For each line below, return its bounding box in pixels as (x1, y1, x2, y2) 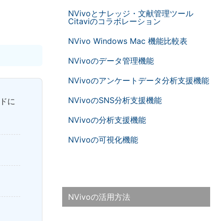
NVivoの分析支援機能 (68, 115, 146, 125)
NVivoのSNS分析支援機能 (68, 95, 162, 106)
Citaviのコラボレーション (68, 16, 161, 27)
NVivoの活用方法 (68, 192, 130, 202)
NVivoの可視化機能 (68, 135, 138, 145)
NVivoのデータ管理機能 (68, 56, 154, 66)
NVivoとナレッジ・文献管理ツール (68, 8, 193, 19)
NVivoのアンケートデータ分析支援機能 (68, 75, 209, 86)
